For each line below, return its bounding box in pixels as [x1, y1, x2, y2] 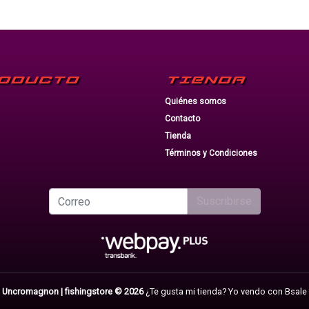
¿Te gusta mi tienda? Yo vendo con [143, 286, 285, 297]
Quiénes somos [165, 97, 226, 106]
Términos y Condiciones [165, 148, 257, 158]
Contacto [165, 114, 200, 123]
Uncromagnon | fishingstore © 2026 [2, 286, 143, 297]
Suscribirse [196, 195, 252, 208]
